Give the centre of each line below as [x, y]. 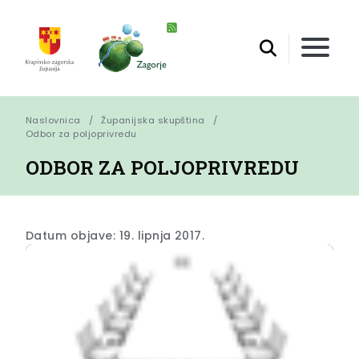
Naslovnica [53, 121]
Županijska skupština [153, 121]
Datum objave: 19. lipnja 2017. [115, 236]
